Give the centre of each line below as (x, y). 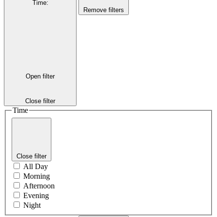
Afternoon (39, 186)
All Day (36, 166)
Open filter (40, 76)
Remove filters (104, 10)
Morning (37, 176)
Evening (36, 195)
